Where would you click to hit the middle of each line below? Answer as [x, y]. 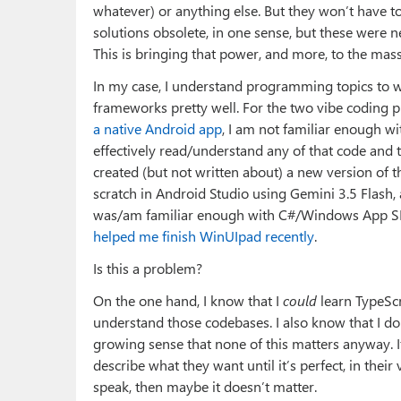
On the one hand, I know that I [188, 301]
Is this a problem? [148, 269]
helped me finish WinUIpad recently [204, 236]
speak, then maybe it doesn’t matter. [205, 387]
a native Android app [158, 129]
